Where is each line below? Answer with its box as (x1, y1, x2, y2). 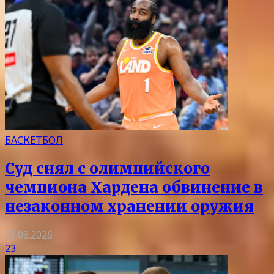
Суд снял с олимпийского (5, 158, 210, 178)
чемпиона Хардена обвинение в (5, 177, 263, 197)
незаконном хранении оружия (5, 196, 254, 216)
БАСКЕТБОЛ (5, 133, 63, 147)
